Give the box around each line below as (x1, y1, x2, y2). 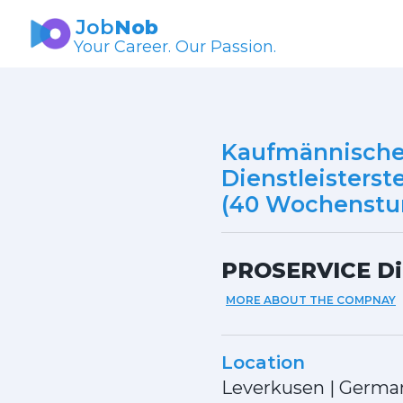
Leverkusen (221, 377, 325, 399)
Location (221, 352, 305, 373)
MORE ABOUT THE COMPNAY (226, 293, 396, 307)
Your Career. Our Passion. (74, 37, 276, 57)
